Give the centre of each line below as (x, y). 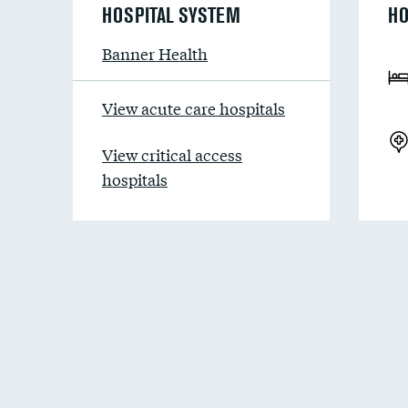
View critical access (172, 154)
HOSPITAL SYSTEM (171, 15)
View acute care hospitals (194, 108)
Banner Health (155, 53)
